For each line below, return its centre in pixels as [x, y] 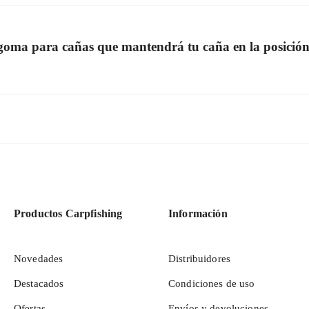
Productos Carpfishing [68, 213]
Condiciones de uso [211, 283]
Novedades [38, 259]
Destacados [39, 283]
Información [198, 213]
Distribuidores [199, 259]
